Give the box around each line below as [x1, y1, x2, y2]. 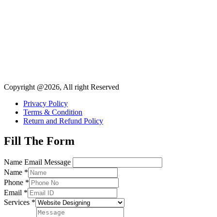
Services [4, 198, 31, 207]
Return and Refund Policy [23, 116, 103, 125]
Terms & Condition [23, 108, 82, 116]
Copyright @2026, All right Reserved [4, 82, 119, 91]
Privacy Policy [23, 99, 68, 108]
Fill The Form [4, 135, 75, 148]
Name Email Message [4, 158, 71, 167]
